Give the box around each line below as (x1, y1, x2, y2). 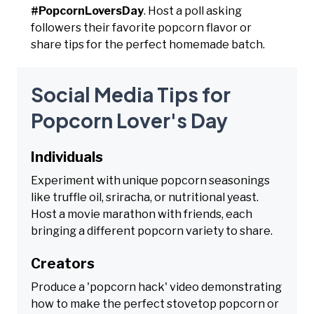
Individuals (31, 148, 103, 165)
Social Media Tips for (31, 81, 231, 107)
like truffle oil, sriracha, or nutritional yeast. (31, 190, 259, 204)
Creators (31, 254, 95, 272)
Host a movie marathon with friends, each (31, 207, 252, 221)
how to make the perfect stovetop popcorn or (31, 296, 279, 310)
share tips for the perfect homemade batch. (31, 37, 265, 51)
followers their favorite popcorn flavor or (31, 20, 252, 34)
